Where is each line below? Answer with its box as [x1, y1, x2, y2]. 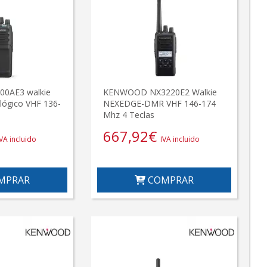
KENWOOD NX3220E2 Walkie [103, 86, 218, 98]
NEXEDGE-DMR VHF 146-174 [103, 98, 216, 110]
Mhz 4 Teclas [103, 109, 155, 121]
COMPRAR [145, 173, 194, 187]
